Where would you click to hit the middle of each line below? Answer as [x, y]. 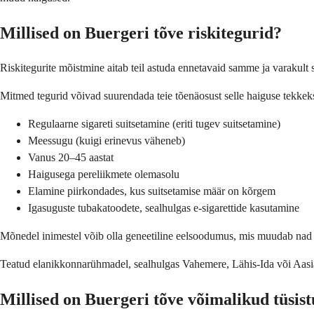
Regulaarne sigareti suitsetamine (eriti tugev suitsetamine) [154, 124]
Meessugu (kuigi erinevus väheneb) [107, 141]
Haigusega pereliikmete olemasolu [104, 175]
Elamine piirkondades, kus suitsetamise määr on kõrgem [152, 191]
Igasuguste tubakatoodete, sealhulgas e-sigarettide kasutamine [164, 208]
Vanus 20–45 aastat [71, 158]
